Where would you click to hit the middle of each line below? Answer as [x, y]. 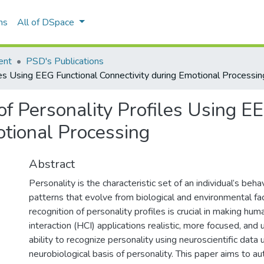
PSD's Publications [65, 61]
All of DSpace [46, 22]
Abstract [52, 164]
